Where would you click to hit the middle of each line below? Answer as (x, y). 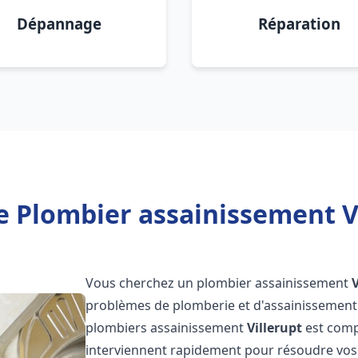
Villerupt (275, 328)
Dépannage (59, 24)
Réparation (299, 24)
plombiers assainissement (167, 328)
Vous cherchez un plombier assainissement (219, 283)
